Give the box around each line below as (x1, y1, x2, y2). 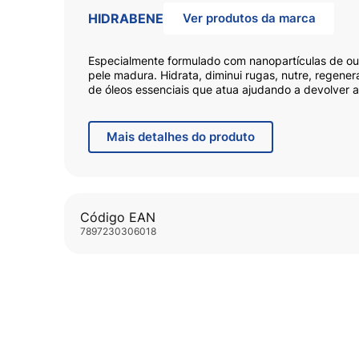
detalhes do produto (135, 128, 256, 144)
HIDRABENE (88, 10, 164, 26)
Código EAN (80, 208, 156, 225)
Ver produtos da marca (182, 10, 316, 26)
